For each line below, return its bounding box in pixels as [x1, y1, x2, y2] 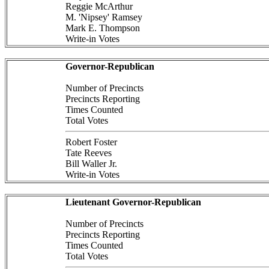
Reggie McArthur [65, 1, 133, 11]
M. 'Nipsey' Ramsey [65, 12, 142, 22]
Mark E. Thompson [65, 23, 140, 33]
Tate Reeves [65, 148, 112, 158]
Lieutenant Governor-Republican [65, 197, 201, 207]
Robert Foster [65, 137, 117, 147]
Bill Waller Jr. [65, 159, 117, 169]
